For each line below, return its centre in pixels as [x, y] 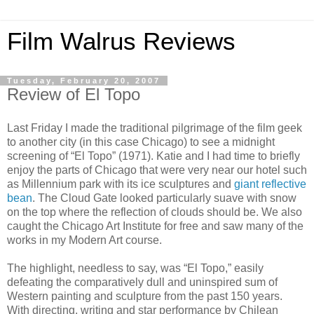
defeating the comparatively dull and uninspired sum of [142, 282]
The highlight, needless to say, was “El [104, 268]
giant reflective [270, 184]
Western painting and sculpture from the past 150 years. [145, 296]
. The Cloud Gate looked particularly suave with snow [164, 198]
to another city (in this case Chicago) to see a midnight [141, 142]
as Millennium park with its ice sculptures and [121, 184]
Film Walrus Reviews [121, 41]
